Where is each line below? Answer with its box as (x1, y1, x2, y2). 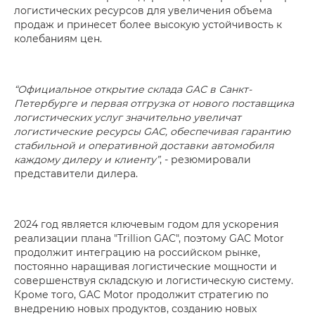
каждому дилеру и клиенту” (14, 153, 160, 166)
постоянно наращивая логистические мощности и (14, 259, 277, 273)
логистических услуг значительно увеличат (14, 110, 241, 124)
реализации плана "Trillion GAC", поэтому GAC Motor (14, 231, 284, 245)
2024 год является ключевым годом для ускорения (14, 217, 278, 231)
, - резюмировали (160, 153, 251, 166)
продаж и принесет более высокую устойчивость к (14, 18, 282, 31)
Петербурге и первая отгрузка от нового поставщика (14, 96, 294, 110)
